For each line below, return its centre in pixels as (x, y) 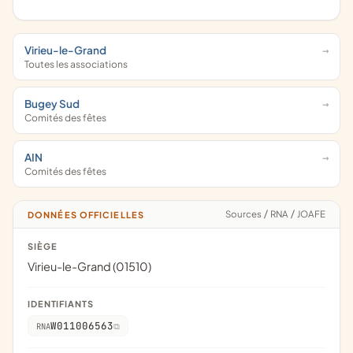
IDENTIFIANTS (61, 304)
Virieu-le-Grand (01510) (89, 266)
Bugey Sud (52, 104)
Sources (247, 214)
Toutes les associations (76, 64)
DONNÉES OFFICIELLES (89, 214)
